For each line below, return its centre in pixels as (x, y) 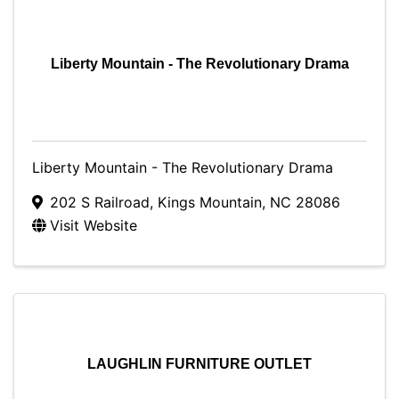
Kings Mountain (210, 202)
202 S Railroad (100, 202)
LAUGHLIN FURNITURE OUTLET (199, 364)
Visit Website (94, 225)
